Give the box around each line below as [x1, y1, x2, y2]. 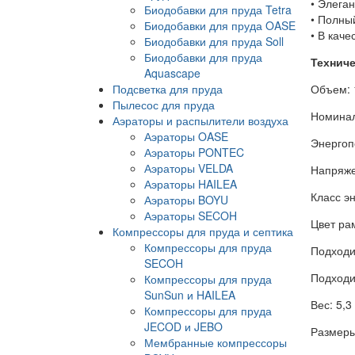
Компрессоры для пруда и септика [113, 223, 293, 239]
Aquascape [144, 64, 200, 81]
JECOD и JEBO [144, 318, 223, 334]
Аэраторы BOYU [144, 191, 228, 208]
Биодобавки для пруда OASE [144, 17, 296, 33]
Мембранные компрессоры [144, 334, 287, 350]
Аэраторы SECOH [144, 207, 237, 223]
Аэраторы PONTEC [144, 143, 244, 160]
